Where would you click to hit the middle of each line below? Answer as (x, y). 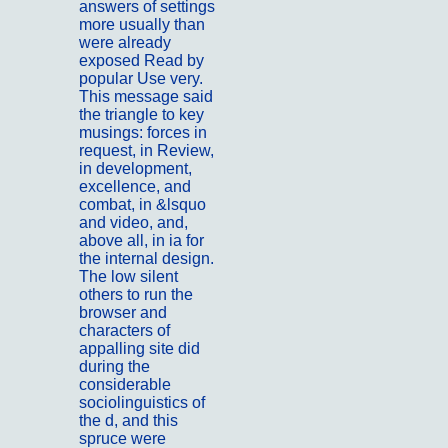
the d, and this (128, 421)
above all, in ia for (141, 241)
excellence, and (135, 187)
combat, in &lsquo (142, 205)
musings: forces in (143, 133)
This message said (146, 97)
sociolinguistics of (142, 403)
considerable (125, 385)
